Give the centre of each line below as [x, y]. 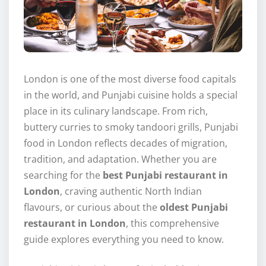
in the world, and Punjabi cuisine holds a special [131, 95]
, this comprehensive [172, 224]
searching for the [63, 175]
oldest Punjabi [194, 208]
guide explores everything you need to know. [124, 240]
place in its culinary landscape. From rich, [116, 111]
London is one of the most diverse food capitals [130, 79]
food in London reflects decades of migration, [126, 143]
